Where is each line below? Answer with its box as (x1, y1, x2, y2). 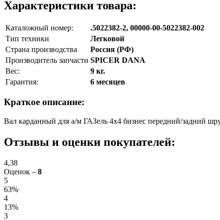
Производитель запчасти (5, 55, 88, 64)
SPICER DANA (90, 55, 145, 64)
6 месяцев (90, 77, 125, 86)
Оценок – (4, 167, 38, 176)
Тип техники (5, 34, 49, 43)
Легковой (90, 34, 124, 43)
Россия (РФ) (90, 45, 134, 54)
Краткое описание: (4, 97, 84, 108)
